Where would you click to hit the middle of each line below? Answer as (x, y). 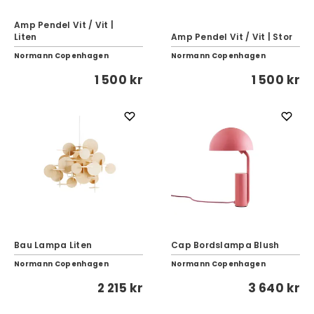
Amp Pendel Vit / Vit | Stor (232, 37)
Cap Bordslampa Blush (225, 245)
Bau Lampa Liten (53, 245)
